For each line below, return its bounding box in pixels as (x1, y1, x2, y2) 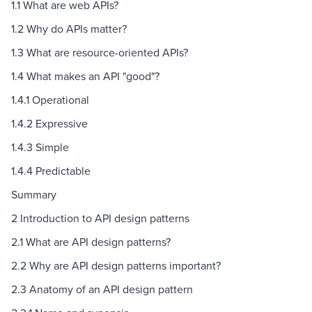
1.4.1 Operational (11, 92, 89, 108)
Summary (11, 187, 56, 203)
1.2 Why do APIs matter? (11, 21, 127, 37)
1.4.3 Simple (11, 139, 69, 155)
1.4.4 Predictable (11, 163, 91, 179)
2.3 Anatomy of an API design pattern (11, 281, 193, 297)
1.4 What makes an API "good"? (11, 68, 159, 84)
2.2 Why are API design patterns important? (11, 258, 221, 274)
